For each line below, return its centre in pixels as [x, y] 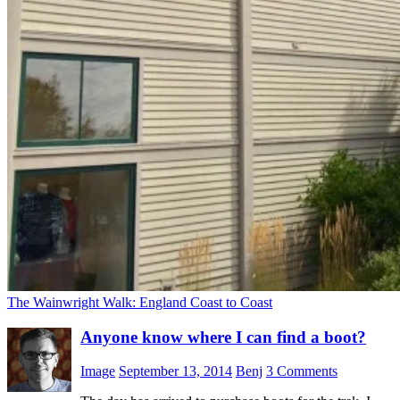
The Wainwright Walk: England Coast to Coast [140, 302]
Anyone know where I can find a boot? [223, 337]
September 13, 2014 [175, 371]
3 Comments [302, 371]
